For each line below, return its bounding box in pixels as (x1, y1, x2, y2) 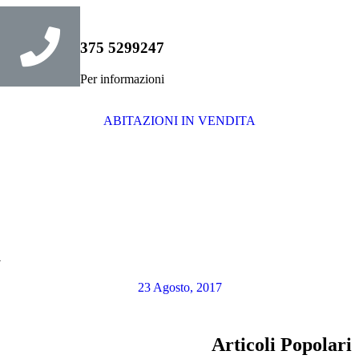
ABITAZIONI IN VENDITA (103, 114, 256, 127)
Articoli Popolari (212, 334, 352, 355)
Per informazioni (79, 72, 164, 86)
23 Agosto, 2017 (137, 280, 222, 294)
